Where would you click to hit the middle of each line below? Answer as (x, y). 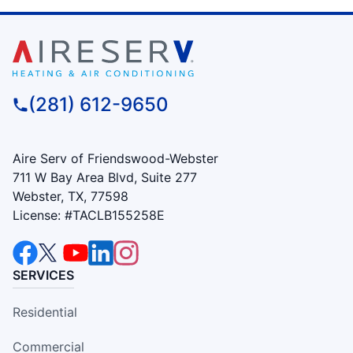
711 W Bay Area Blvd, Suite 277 (105, 177)
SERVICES (43, 275)
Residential (45, 312)
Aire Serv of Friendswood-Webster (115, 158)
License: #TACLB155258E (89, 215)
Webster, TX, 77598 (71, 196)
